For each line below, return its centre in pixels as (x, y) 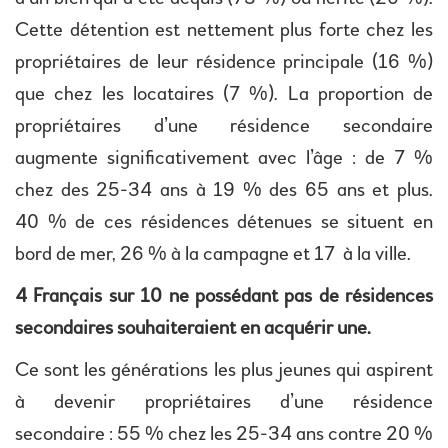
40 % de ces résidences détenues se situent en (224, 222)
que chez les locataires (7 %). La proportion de (224, 94)
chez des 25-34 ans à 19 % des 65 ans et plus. (224, 190)
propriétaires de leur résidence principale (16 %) (224, 62)
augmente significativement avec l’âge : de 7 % (224, 158)
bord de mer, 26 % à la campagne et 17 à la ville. (213, 254)
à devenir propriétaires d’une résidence (224, 402)
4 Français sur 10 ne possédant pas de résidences (224, 296)
